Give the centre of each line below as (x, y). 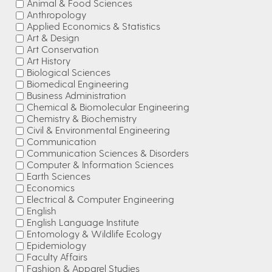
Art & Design (53, 37)
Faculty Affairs (57, 257)
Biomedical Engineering (78, 83)
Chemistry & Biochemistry (82, 118)
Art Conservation (63, 49)
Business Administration (76, 95)
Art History (49, 60)
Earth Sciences (59, 176)
